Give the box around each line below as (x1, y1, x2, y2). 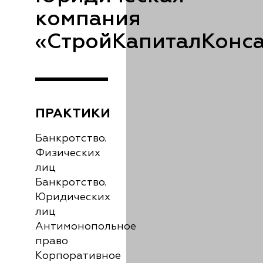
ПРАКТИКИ (35, 105, 110, 122)
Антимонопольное (35, 221, 136, 232)
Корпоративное (35, 251, 121, 261)
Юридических (35, 192, 110, 203)
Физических (35, 148, 100, 159)
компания (35, 9, 141, 30)
